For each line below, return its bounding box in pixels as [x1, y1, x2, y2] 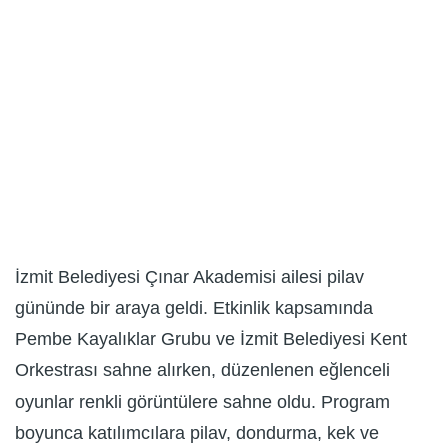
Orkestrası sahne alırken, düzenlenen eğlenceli [15, 360, 390, 381]
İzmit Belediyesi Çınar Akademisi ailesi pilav [15, 266, 364, 287]
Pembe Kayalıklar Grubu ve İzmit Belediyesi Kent [15, 329, 407, 350]
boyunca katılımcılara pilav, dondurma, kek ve [15, 423, 379, 444]
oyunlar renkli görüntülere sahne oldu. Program [15, 391, 390, 412]
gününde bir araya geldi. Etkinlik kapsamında [15, 298, 373, 319]
